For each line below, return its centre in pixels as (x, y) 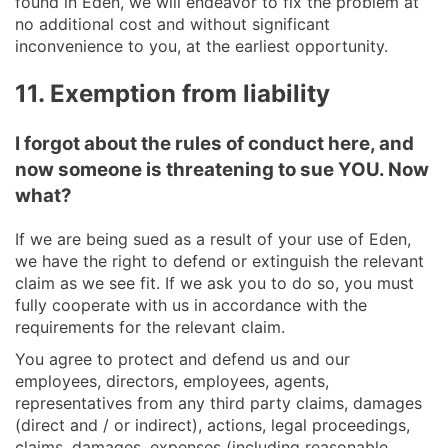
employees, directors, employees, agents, (172, 380)
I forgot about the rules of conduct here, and (214, 143)
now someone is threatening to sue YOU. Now (222, 169)
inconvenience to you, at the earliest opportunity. (201, 45)
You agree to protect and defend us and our (182, 358)
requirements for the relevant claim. (150, 326)
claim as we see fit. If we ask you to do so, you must (214, 282)
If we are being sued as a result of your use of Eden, (213, 238)
